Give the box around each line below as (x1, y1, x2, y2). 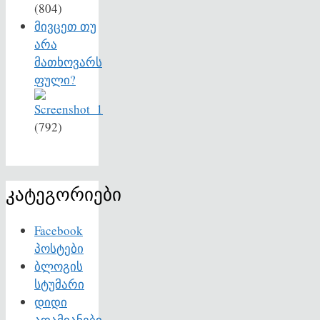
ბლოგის (34, 258, 83, 275)
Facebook (34, 222, 83, 239)
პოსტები (34, 240, 84, 257)
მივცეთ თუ (34, 17, 96, 34)
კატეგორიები (6, 181, 121, 206)
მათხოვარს (34, 53, 102, 70)
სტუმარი (34, 276, 84, 293)
